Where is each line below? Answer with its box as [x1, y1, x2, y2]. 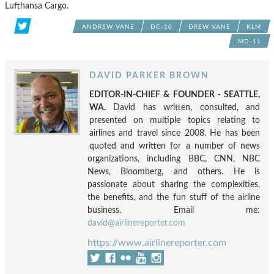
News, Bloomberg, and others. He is [87, 166, 260, 176]
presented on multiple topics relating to [89, 115, 260, 125]
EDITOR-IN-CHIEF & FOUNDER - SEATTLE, [89, 89, 260, 99]
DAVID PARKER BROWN [89, 70, 209, 80]
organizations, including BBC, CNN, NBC [87, 154, 260, 163]
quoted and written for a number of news [89, 141, 260, 150]
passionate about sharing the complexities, [87, 179, 260, 189]
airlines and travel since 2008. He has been [89, 128, 260, 138]
